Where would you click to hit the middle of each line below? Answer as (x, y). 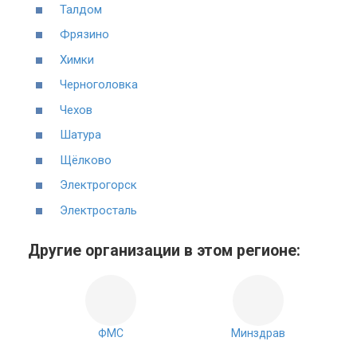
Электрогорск (98, 185)
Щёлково (86, 160)
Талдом (81, 9)
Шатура (80, 135)
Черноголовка (99, 84)
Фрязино (84, 34)
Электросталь (98, 210)
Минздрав (258, 333)
